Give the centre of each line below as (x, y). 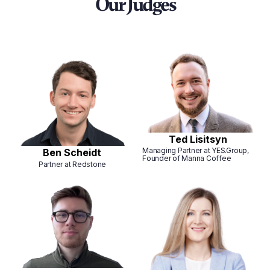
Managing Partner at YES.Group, (196, 151)
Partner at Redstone (72, 165)
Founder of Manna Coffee (187, 159)
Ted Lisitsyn (198, 139)
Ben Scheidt (72, 153)
